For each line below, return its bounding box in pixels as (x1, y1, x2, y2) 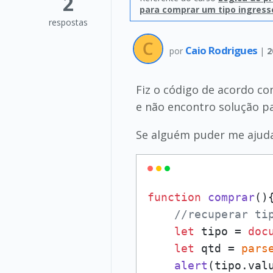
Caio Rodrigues (185, 43, 260, 57)
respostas (49, 16, 88, 28)
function (147, 191, 201, 204)
